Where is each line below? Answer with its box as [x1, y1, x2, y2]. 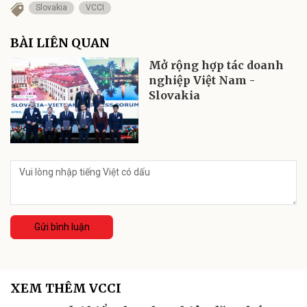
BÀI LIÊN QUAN [10, 34, 110, 51]
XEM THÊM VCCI [10, 280, 121, 296]
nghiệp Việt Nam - [149, 73, 256, 87]
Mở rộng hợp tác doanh [149, 58, 284, 72]
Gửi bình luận [34, 221, 90, 232]
